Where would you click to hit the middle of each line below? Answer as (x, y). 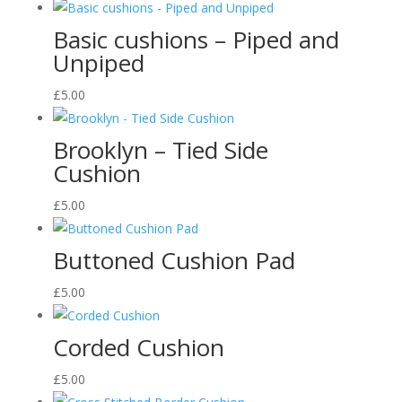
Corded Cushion (138, 347)
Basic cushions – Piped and (196, 39)
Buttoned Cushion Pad (174, 260)
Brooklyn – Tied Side (160, 150)
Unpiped (98, 63)
